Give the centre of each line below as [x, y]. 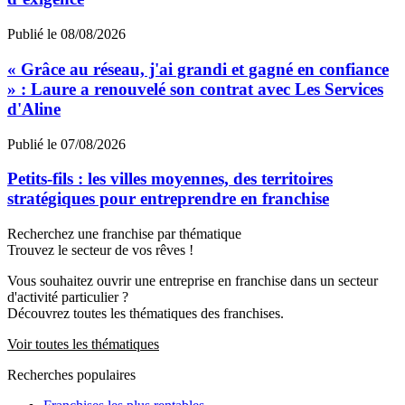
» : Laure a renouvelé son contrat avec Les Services [195, 89]
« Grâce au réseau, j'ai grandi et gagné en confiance [198, 69]
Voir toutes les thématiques [83, 344]
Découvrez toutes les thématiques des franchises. [146, 314]
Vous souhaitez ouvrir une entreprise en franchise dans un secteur [193, 281]
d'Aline [34, 108]
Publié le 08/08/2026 [66, 34]
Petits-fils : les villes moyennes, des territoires [170, 179]
